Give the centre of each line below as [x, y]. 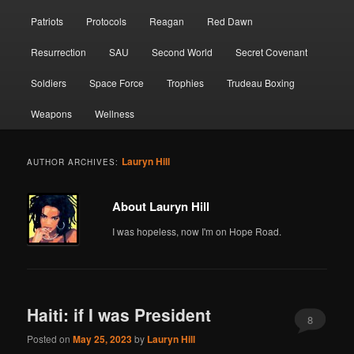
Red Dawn [230, 21]
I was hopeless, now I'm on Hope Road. [197, 231]
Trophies [186, 82]
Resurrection [58, 51]
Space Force [116, 82]
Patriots [47, 21]
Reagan [167, 21]
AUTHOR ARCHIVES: [75, 162]
